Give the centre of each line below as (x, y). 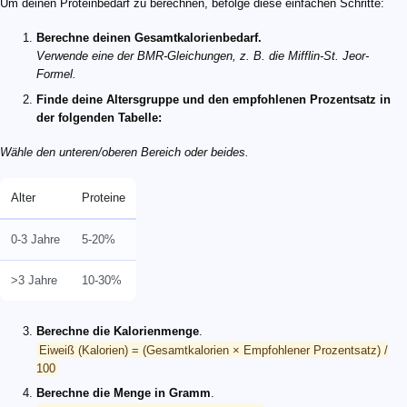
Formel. (56, 74)
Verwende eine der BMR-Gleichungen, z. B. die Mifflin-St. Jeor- (203, 56)
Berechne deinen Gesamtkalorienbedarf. (149, 38)
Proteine (104, 198)
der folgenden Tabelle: (99, 118)
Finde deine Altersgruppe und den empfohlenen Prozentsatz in (213, 100)
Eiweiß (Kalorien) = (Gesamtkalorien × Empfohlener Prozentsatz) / (213, 350)
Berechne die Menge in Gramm (124, 393)
